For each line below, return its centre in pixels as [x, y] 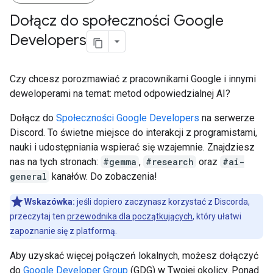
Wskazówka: [50, 202]
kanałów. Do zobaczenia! [103, 176]
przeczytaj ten [38, 216]
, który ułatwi [217, 216]
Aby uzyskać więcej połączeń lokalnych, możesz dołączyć [134, 256]
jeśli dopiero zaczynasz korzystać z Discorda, [162, 202]
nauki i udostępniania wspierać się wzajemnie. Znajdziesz [132, 147]
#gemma [120, 162]
